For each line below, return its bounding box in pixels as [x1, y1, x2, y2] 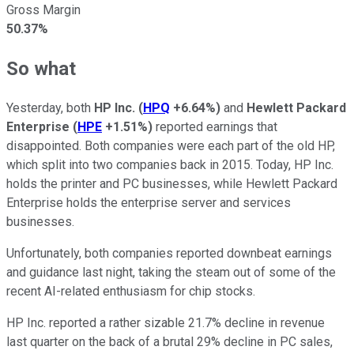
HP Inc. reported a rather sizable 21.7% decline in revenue [6, 314, 325, 330]
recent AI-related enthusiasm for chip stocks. [6, 283, 255, 299]
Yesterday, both [6, 100, 94, 115]
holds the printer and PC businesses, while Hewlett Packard [6, 175, 337, 191]
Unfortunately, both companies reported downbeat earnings [6, 245, 332, 261]
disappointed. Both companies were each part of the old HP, [6, 137, 335, 153]
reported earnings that [153, 119, 277, 134]
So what [6, 57, 76, 80]
